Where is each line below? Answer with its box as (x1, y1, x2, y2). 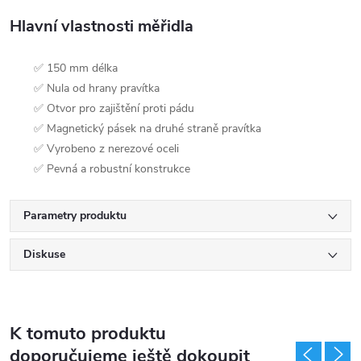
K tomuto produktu (10, 322, 166, 346)
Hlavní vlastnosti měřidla (10, 15, 193, 37)
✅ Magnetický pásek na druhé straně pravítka (34, 121, 261, 136)
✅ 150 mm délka (34, 60, 118, 76)
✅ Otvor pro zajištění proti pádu (34, 101, 194, 116)
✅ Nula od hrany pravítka (34, 81, 160, 96)
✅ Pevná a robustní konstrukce (34, 161, 190, 176)
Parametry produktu (23, 208, 127, 223)
